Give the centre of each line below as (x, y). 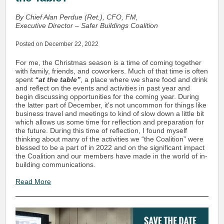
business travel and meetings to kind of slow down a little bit (110, 113)
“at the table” (58, 79)
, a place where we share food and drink (144, 79)
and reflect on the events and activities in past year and (103, 88)
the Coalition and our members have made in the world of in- (111, 156)
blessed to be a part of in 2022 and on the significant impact (110, 147)
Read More (33, 181)
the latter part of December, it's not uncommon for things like (111, 105)
